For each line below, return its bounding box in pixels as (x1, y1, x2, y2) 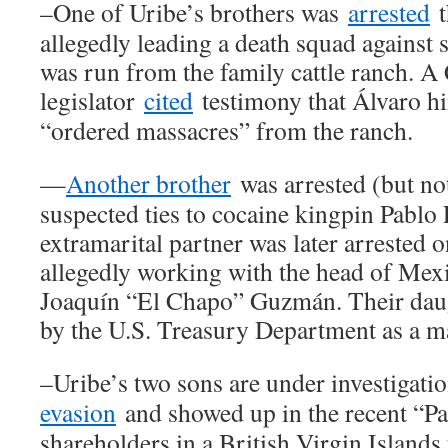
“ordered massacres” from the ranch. (40, 113, 413, 148)
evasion (40, 395, 116, 430)
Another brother (66, 166, 231, 201)
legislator (40, 83, 144, 118)
